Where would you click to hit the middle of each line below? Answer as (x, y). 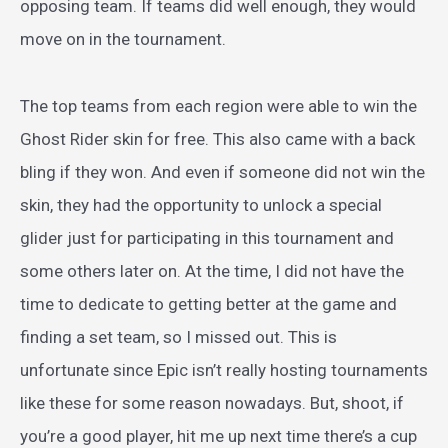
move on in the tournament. (123, 39)
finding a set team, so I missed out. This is (178, 337)
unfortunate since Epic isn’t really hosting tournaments (224, 370)
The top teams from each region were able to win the (218, 106)
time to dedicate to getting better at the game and (208, 304)
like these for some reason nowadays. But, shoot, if (212, 403)
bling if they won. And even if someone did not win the (222, 172)
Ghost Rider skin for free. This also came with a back (217, 139)
